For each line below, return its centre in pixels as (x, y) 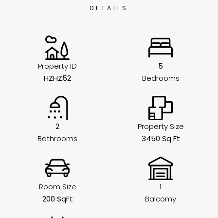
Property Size (161, 126)
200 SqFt (57, 199)
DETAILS (109, 8)
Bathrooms (57, 138)
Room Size (57, 187)
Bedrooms (161, 78)
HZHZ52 (57, 78)
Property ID (57, 66)
